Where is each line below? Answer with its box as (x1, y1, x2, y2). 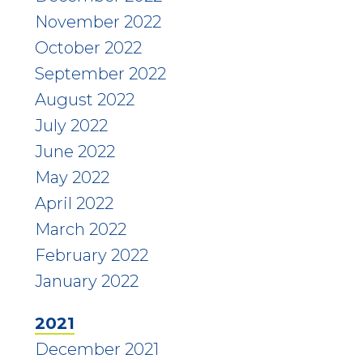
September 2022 (34, 63, 166, 83)
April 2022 (34, 193, 113, 213)
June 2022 (34, 141, 115, 161)
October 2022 (34, 37, 142, 58)
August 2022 (34, 89, 135, 109)
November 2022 (34, 11, 161, 32)
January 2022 (34, 271, 139, 291)
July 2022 (34, 115, 108, 135)
